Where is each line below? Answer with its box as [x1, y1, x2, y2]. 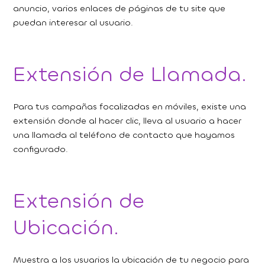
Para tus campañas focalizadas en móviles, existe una [13, 101, 247, 113]
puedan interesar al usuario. [13, 17, 134, 29]
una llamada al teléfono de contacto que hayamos [13, 130, 235, 141]
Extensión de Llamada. [13, 60, 247, 88]
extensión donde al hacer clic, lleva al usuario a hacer [13, 115, 242, 127]
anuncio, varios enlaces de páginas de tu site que [13, 3, 226, 15]
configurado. [13, 144, 69, 156]
